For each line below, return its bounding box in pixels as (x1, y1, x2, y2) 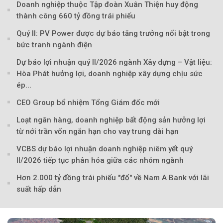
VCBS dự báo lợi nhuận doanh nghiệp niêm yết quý (16, 144, 193, 153)
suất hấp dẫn (16, 184, 61, 194)
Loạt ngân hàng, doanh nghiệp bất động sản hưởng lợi (16, 115, 206, 124)
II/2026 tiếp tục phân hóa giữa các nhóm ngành (16, 155, 184, 165)
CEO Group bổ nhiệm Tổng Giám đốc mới (16, 98, 160, 107)
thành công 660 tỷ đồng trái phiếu (16, 11, 135, 20)
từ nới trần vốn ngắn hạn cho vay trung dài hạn (16, 126, 179, 136)
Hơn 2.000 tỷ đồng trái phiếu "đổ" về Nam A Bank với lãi (16, 173, 209, 182)
